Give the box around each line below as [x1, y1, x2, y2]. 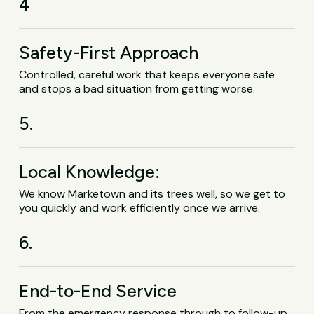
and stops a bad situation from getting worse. [19, 81, 256, 96]
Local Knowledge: [19, 161, 161, 182]
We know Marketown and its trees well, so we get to [19, 186, 286, 201]
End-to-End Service [19, 280, 177, 301]
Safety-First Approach [19, 41, 199, 63]
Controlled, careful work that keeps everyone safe [19, 67, 275, 82]
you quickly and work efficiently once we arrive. [19, 200, 261, 215]
